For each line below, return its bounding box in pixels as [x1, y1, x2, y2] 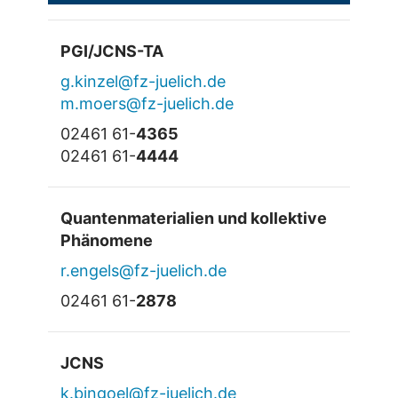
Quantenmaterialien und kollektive [60, 209, 327, 228]
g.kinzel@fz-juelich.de [60, 72, 226, 92]
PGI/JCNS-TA [60, 42, 163, 61]
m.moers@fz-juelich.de [60, 94, 234, 114]
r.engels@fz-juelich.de [60, 261, 227, 281]
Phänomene [60, 231, 153, 251]
